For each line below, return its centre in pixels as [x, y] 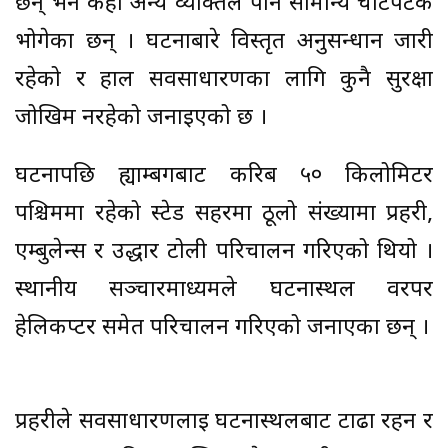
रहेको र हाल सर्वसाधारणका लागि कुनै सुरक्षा [224, 81]
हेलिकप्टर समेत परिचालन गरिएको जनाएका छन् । [222, 329]
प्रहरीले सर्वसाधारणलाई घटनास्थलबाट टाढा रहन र [224, 423]
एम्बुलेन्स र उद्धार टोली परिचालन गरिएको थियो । [224, 253]
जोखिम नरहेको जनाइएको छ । [141, 119]
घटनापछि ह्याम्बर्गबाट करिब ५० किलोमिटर [224, 177]
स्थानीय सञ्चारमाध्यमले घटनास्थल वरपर [224, 291]
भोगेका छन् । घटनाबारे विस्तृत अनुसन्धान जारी [224, 43]
